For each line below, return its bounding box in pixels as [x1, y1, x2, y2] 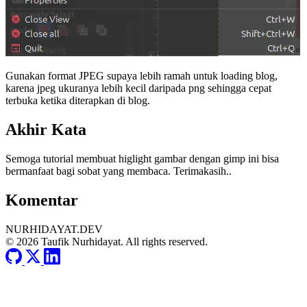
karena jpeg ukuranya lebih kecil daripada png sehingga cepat [5, 82, 271, 95]
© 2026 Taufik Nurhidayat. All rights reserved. [5, 235, 208, 247]
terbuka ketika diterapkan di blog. [5, 95, 150, 107]
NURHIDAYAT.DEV [5, 223, 103, 235]
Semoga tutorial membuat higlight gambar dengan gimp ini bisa [5, 152, 279, 164]
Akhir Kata [5, 120, 86, 138]
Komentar [5, 191, 78, 209]
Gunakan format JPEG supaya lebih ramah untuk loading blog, [5, 70, 278, 82]
